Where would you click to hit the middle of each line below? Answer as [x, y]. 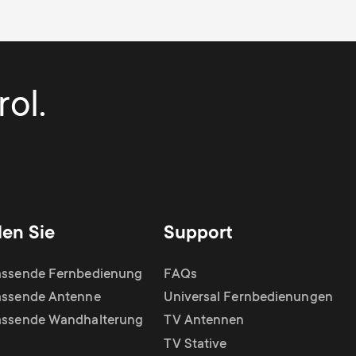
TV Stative [195, 345]
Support [199, 234]
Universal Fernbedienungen [248, 298]
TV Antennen [204, 322]
